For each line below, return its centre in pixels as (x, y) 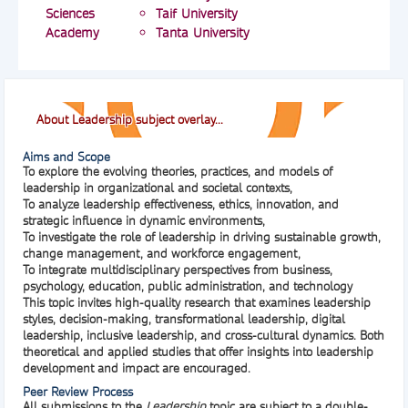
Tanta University (203, 33)
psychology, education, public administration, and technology (188, 286)
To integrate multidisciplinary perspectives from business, (178, 270)
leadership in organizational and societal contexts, (158, 188)
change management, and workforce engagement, (162, 254)
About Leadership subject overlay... (130, 120)
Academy (72, 33)
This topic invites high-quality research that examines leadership (197, 303)
